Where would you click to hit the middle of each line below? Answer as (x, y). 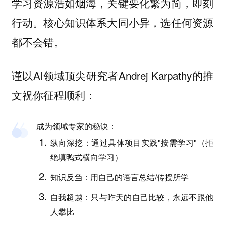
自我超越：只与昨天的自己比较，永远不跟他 (132, 197)
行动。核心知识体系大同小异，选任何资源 (113, 22)
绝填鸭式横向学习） (86, 157)
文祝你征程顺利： (53, 95)
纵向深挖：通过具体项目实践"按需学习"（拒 (132, 143)
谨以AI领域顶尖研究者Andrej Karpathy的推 (113, 75)
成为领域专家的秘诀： (77, 126)
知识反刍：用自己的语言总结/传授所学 (119, 177)
